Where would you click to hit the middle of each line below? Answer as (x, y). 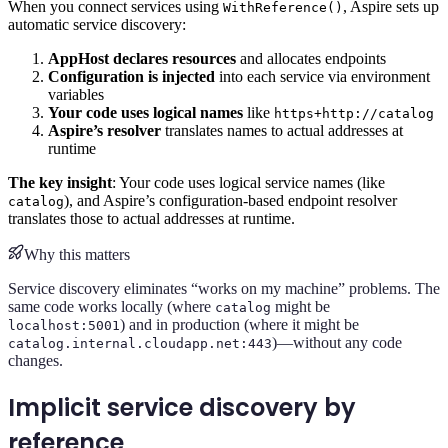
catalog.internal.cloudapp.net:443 (140, 343)
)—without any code (337, 342)
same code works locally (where (111, 306)
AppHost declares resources (142, 58)
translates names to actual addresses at (282, 130)
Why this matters (77, 254)
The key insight (60, 182)
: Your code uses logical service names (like (248, 182)
